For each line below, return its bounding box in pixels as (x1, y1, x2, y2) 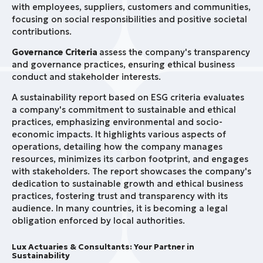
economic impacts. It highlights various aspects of (12, 129, 226, 140)
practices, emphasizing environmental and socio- (12, 117, 222, 128)
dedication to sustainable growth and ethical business (12, 178, 243, 190)
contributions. (12, 26, 72, 38)
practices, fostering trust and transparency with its (12, 191, 228, 202)
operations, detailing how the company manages (12, 141, 222, 153)
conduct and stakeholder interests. (12, 72, 161, 83)
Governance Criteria (12, 47, 99, 58)
